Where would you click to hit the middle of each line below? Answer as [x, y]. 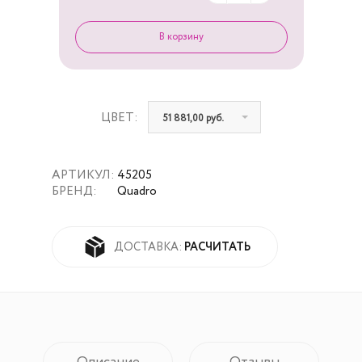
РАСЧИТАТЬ [217, 247]
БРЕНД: [76, 191]
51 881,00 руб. [193, 119]
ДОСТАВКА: [149, 247]
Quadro [137, 191]
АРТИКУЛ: [84, 175]
